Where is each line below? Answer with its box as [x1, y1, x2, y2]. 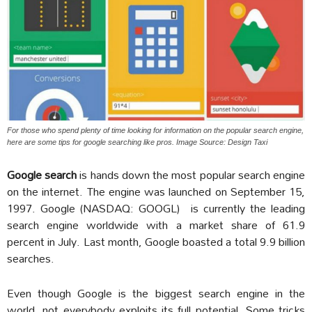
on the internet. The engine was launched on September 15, [7, 180, 305, 203]
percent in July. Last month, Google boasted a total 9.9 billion [7, 230, 305, 253]
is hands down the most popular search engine [77, 163, 306, 187]
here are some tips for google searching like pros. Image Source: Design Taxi [7, 138, 267, 147]
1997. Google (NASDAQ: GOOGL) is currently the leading [7, 196, 305, 220]
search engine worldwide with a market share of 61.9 [7, 213, 305, 237]
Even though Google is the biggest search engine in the [7, 281, 305, 305]
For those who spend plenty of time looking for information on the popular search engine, [7, 126, 304, 135]
